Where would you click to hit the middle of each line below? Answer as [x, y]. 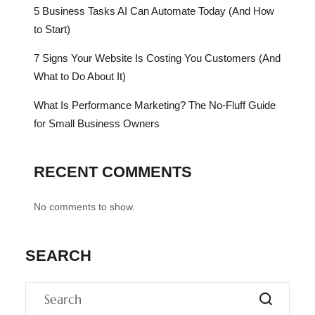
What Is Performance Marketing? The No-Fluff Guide [155, 105]
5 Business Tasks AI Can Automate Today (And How [154, 11]
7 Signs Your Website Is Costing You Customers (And [157, 58]
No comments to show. [84, 207]
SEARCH [58, 256]
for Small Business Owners [97, 124]
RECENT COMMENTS [113, 172]
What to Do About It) [80, 77]
